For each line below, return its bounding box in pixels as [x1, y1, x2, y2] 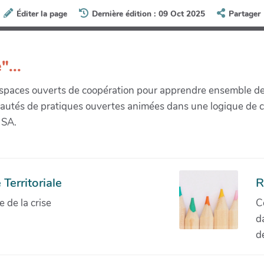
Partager [229, 8, 261, 19]
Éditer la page [16, 8, 67, 19]
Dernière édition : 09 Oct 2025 [92, 8, 205, 19]
